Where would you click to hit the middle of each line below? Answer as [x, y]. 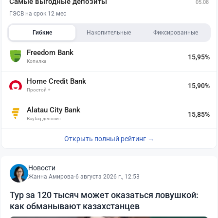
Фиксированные [176, 33]
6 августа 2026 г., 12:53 [108, 177]
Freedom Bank [50, 53]
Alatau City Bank [54, 110]
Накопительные [109, 33]
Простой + [39, 90]
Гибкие [42, 33]
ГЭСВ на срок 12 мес [38, 14]
